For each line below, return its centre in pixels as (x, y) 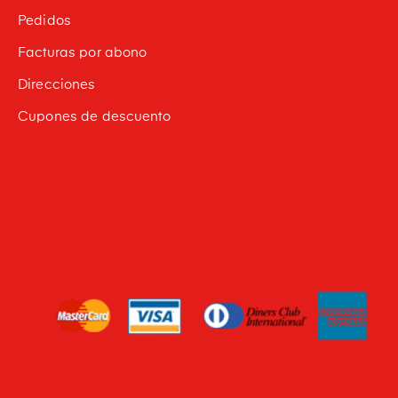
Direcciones (56, 84)
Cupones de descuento (94, 116)
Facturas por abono (82, 52)
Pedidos (44, 20)
